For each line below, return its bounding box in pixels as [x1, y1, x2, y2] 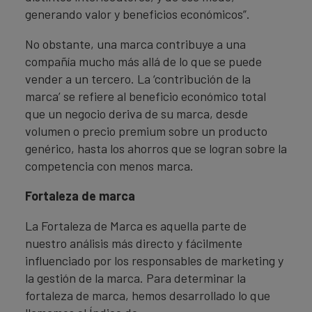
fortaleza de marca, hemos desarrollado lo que [25, 288, 270, 303]
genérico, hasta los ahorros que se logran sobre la [25, 141, 287, 156]
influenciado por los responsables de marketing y [25, 253, 283, 268]
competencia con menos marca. [25, 158, 194, 173]
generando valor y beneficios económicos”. [25, 6, 250, 22]
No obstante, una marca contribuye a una [25, 36, 246, 52]
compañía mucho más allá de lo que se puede [25, 54, 262, 69]
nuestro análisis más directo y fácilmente [25, 235, 242, 251]
